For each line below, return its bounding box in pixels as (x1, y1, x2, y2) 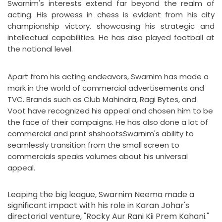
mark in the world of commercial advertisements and (7, 82, 204, 93)
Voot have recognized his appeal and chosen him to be (7, 105, 213, 116)
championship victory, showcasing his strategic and (7, 20, 215, 31)
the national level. (7, 43, 73, 54)
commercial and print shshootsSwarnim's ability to (7, 128, 194, 139)
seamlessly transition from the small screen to (7, 139, 179, 150)
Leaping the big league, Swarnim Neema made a (7, 188, 194, 200)
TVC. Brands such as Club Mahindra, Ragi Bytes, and (7, 94, 196, 105)
